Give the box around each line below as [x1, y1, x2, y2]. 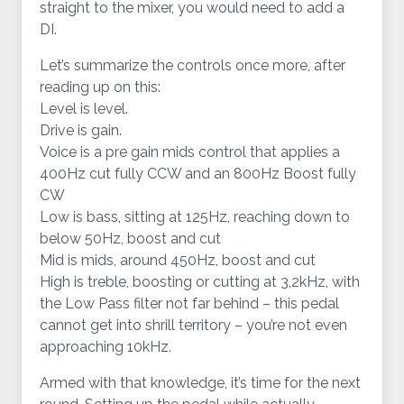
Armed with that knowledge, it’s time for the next [40, 374, 361, 391]
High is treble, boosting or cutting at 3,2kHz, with [40, 273, 360, 290]
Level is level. [40, 100, 128, 117]
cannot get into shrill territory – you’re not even [40, 317, 347, 334]
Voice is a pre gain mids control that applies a [40, 143, 340, 161]
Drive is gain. [40, 122, 122, 139]
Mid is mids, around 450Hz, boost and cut [40, 252, 316, 269]
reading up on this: [40, 78, 161, 96]
